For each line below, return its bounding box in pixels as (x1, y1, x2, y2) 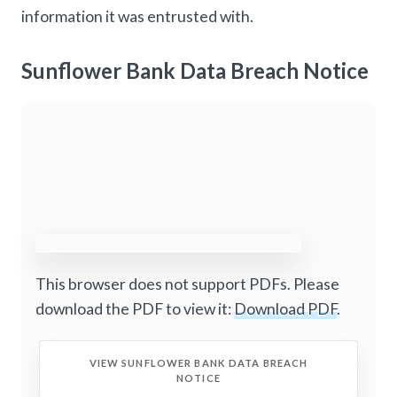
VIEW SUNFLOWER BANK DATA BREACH (89, 357, 308, 370)
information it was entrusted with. (21, 7, 253, 27)
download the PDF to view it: (35, 299, 234, 318)
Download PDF (234, 299, 337, 318)
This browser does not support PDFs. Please (35, 274, 339, 293)
